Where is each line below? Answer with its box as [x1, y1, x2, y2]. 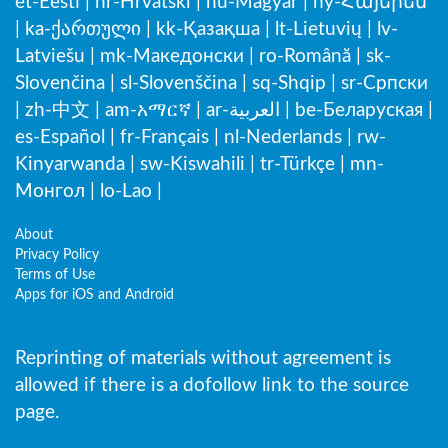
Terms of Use [15, 268, 95, 282]
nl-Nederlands [224, 128, 342, 147]
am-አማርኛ [105, 101, 191, 120]
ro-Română [259, 47, 351, 66]
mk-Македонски [100, 47, 244, 66]
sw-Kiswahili [140, 155, 245, 174]
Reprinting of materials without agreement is [15, 349, 391, 368]
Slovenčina [15, 74, 105, 93]
